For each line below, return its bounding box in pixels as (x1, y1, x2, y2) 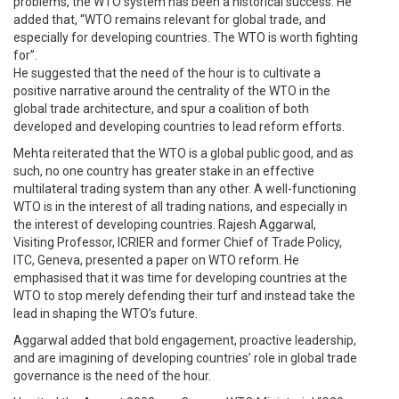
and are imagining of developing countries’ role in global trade (13, 351, 357, 365)
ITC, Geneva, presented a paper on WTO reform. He (13, 253, 299, 267)
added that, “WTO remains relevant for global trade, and (13, 12, 326, 27)
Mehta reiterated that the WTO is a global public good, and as (13, 146, 354, 160)
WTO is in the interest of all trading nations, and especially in (13, 199, 347, 214)
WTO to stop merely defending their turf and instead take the (13, 289, 355, 303)
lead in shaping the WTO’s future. (13, 306, 198, 321)
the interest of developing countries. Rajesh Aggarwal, (13, 217, 316, 232)
